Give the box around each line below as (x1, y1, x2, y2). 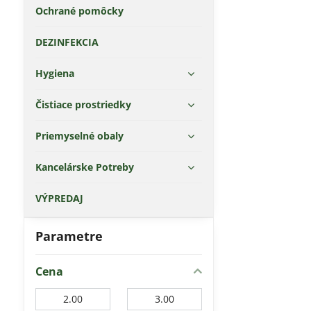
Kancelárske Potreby (35, 160, 134, 174)
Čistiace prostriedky (35, 98, 131, 111)
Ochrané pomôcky (35, 4, 124, 17)
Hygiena (35, 67, 74, 80)
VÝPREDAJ (35, 192, 83, 205)
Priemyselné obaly (35, 129, 124, 142)
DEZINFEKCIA (35, 35, 99, 49)
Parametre (35, 228, 103, 244)
